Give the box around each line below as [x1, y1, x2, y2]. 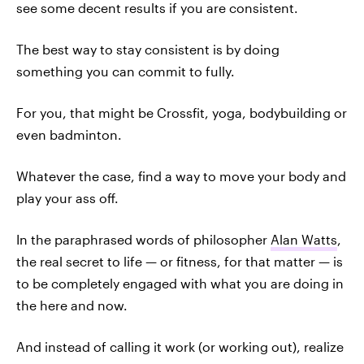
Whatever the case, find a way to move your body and [16, 168, 346, 184]
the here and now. [16, 297, 128, 313]
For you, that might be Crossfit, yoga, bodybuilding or [16, 105, 347, 120]
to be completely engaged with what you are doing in [16, 275, 344, 291]
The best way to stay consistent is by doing [16, 41, 279, 57]
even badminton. [16, 127, 122, 142]
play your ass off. [16, 190, 119, 206]
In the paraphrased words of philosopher [16, 232, 271, 247]
